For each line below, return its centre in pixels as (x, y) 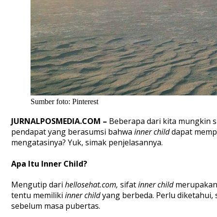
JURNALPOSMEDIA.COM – (60, 121)
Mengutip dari (38, 184)
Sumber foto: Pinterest (64, 102)
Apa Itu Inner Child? (49, 163)
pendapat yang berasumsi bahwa (73, 132)
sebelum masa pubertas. (56, 206)
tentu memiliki (38, 195)
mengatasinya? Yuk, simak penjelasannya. (87, 143)
